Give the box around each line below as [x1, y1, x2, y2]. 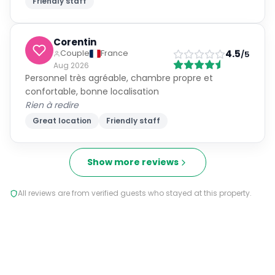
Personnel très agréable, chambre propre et [25, 72, 213, 84]
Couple [60, 48, 90, 58]
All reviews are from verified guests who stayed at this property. [18, 188, 252, 198]
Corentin [53, 36, 96, 48]
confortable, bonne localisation [25, 85, 159, 98]
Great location [33, 115, 91, 126]
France [101, 48, 128, 58]
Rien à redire [25, 99, 79, 111]
